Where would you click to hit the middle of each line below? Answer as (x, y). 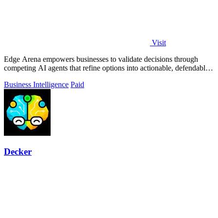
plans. (13, 76)
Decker (18, 152)
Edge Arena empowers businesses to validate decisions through (101, 59)
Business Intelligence (36, 84)
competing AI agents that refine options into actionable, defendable (106, 68)
